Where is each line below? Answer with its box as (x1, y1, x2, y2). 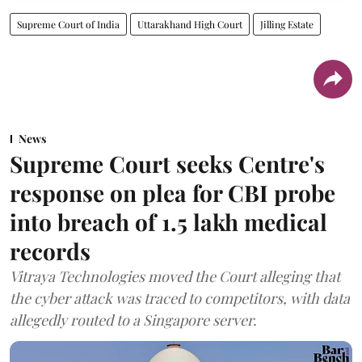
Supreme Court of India (17, 17, 120, 31)
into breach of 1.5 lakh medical (10, 206, 327, 237)
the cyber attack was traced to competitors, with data (10, 288, 350, 308)
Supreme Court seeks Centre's (10, 148, 325, 179)
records (10, 235, 90, 266)
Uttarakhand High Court (137, 17, 242, 31)
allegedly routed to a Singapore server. (10, 309, 257, 330)
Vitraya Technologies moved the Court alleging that (10, 266, 340, 286)
